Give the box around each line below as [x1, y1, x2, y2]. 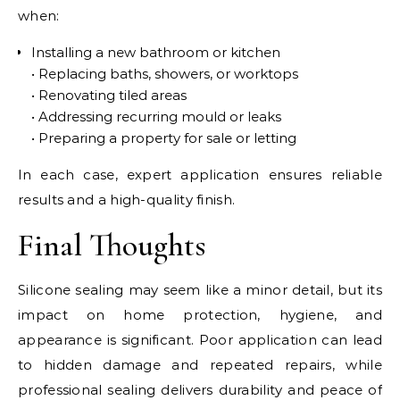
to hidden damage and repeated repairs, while [18, 355, 382, 373]
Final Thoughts [18, 225, 206, 264]
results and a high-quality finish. [18, 190, 236, 208]
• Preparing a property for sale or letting [31, 129, 296, 146]
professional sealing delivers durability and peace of [18, 380, 382, 398]
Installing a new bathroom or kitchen [31, 43, 280, 61]
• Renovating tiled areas [31, 86, 187, 104]
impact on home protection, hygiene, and [18, 305, 382, 323]
